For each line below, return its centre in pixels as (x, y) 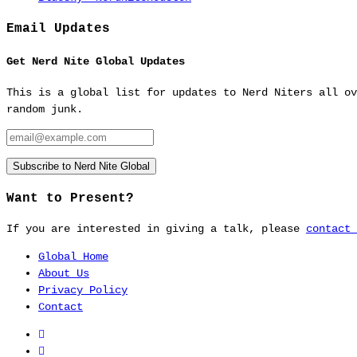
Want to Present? (70, 198)
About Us (64, 273)
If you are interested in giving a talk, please (156, 228)
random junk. (45, 110)
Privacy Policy (83, 290)
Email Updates (58, 28)
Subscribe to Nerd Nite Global (81, 167)
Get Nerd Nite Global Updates (96, 61)
